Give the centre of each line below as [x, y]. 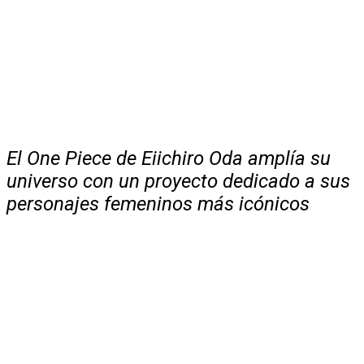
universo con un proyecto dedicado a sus [178, 181]
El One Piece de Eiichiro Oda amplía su [169, 158]
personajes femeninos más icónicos [158, 204]
